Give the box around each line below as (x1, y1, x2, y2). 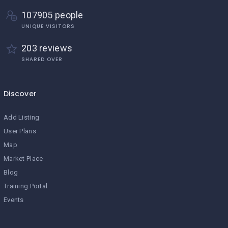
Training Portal (4, 182, 48, 190)
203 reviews (21, 42, 73, 53)
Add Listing (4, 113, 40, 121)
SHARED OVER (21, 55, 63, 63)
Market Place (4, 154, 43, 162)
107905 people (21, 9, 83, 20)
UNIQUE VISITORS (21, 22, 75, 30)
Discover (4, 88, 37, 99)
